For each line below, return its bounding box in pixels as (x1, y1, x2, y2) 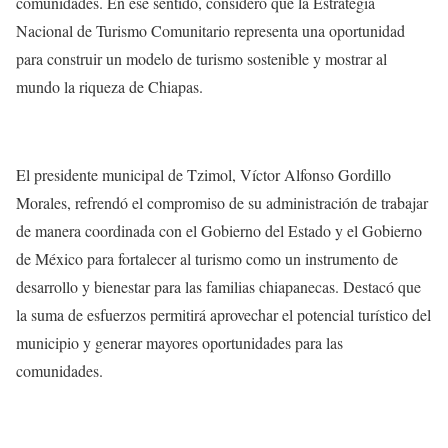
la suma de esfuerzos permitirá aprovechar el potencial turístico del (16, 304, 431, 326)
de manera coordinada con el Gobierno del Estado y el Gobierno (16, 220, 422, 242)
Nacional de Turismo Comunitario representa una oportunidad (16, 20, 405, 42)
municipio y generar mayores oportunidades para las (16, 332, 343, 354)
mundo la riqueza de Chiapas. (16, 76, 203, 98)
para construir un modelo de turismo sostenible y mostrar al (16, 48, 387, 70)
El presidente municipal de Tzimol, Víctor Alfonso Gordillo (16, 164, 391, 186)
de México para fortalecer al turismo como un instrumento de (16, 248, 398, 270)
